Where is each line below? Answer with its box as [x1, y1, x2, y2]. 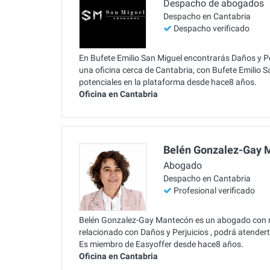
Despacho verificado [174, 24, 250, 34]
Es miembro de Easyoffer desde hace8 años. [79, 239, 243, 249]
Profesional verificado [174, 186, 255, 196]
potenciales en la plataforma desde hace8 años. [79, 77, 257, 87]
